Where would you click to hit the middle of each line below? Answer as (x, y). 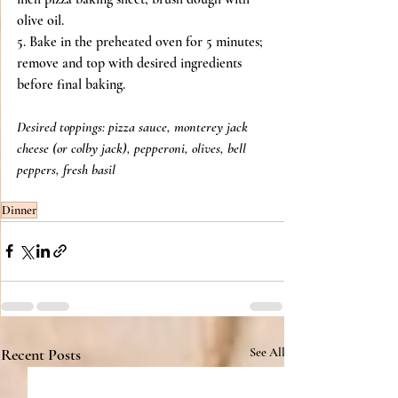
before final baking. (71, 84)
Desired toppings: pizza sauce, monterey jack (134, 127)
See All (267, 352)
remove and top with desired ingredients (131, 63)
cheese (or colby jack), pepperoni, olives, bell (133, 148)
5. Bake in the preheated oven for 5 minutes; (142, 41)
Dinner (19, 210)
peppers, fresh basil (66, 169)
